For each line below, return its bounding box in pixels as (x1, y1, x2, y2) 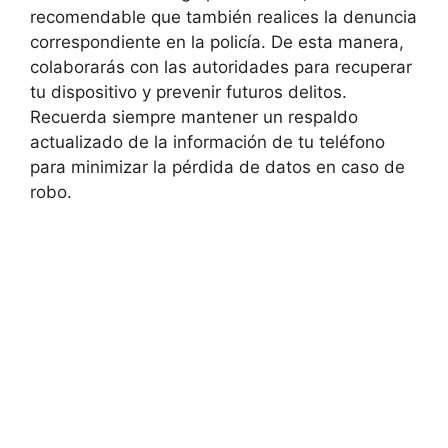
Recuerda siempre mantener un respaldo (30, 106, 358, 127)
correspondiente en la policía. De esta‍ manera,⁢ (30, 31, 404, 52)
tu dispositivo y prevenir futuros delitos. (30, 81, 347, 102)
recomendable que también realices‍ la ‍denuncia (30, 6, 417, 27)
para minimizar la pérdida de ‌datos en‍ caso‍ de (30, 156, 405, 177)
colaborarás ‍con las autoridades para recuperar (30, 56, 412, 77)
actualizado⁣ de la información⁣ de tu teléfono (30, 131, 385, 152)
